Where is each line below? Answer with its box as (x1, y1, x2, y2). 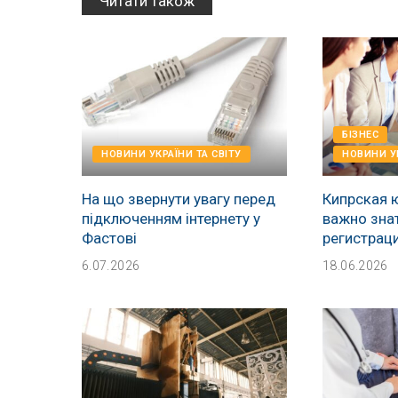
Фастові (82, 229, 137, 248)
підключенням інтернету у (82, 210, 260, 228)
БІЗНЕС (342, 129, 379, 141)
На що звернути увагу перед (82, 190, 275, 209)
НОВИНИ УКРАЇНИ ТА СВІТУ (101, 148, 242, 161)
